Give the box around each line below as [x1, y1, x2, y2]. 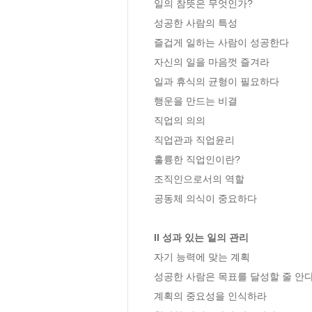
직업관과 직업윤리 [154, 134, 235, 146]
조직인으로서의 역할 [154, 173, 244, 185]
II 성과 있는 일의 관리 [154, 231, 249, 243]
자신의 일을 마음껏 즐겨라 [154, 56, 270, 68]
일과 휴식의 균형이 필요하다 [154, 75, 279, 87]
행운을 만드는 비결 [154, 95, 237, 107]
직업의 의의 [154, 114, 205, 126]
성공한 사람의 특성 [154, 17, 237, 29]
